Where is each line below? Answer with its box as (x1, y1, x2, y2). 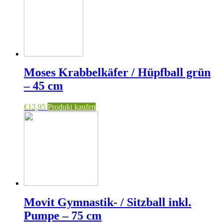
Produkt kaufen (48, 103, 96, 111)
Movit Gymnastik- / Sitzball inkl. (24, 196, 191, 209)
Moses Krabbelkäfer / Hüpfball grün (24, 66, 211, 79)
